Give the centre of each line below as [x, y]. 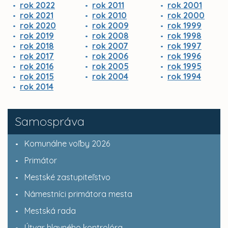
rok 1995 [184, 66]
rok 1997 [184, 46]
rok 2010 [109, 15]
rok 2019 [37, 36]
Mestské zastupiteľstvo [67, 177]
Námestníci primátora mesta [78, 194]
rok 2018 [37, 46]
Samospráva [50, 121]
